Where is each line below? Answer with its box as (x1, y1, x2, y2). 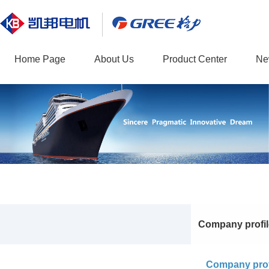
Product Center (163, 54, 227, 64)
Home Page (14, 54, 65, 64)
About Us (94, 54, 134, 64)
